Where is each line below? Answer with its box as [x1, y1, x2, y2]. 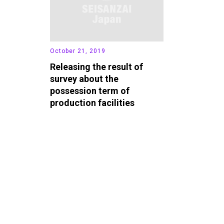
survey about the [50, 73, 118, 84]
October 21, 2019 [50, 47, 105, 54]
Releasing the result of [50, 61, 143, 72]
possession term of [50, 85, 129, 96]
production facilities [50, 97, 134, 108]
